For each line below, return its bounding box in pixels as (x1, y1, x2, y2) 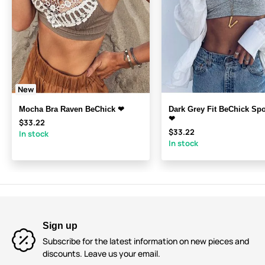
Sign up (43, 221, 77, 231)
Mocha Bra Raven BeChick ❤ (19, 105, 124, 114)
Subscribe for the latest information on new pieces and (43, 235, 249, 247)
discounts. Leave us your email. (43, 248, 160, 260)
